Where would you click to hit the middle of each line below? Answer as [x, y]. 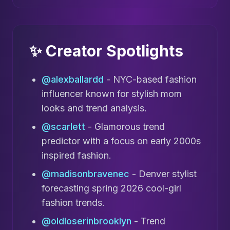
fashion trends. [73, 203]
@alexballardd [73, 80]
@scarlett [63, 127]
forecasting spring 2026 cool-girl [111, 188]
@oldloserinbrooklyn [87, 221]
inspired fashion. [76, 156]
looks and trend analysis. [94, 108]
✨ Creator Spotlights [106, 51]
